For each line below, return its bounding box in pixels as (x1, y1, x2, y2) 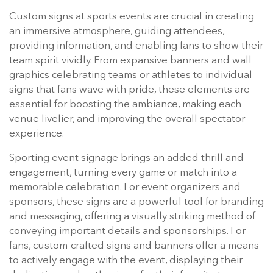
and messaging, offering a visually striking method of (9, 211, 255, 222)
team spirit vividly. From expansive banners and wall (9, 55, 252, 66)
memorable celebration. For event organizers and (9, 182, 241, 193)
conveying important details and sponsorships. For (9, 226, 246, 237)
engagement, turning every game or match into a (9, 168, 237, 179)
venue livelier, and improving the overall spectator (9, 114, 245, 125)
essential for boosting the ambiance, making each (9, 99, 241, 110)
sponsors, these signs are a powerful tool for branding (9, 197, 264, 208)
